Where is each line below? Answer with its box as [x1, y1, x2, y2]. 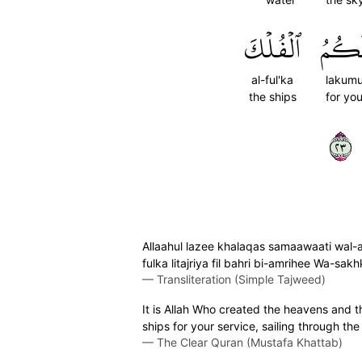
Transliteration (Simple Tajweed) [157, 272, 326, 286]
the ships [248, 90, 297, 103]
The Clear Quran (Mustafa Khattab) [157, 335, 343, 349]
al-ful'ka [251, 73, 293, 86]
